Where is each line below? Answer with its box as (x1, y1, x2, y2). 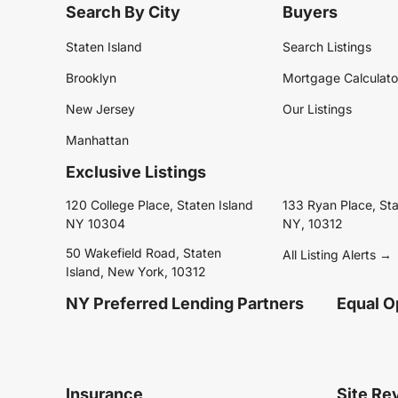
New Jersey (66, 101, 135, 117)
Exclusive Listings (66, 163, 206, 182)
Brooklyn (66, 70, 116, 86)
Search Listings (283, 39, 371, 55)
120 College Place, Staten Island (66, 197, 253, 213)
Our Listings (283, 101, 352, 117)
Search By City (66, 3, 180, 22)
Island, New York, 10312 (66, 264, 206, 280)
